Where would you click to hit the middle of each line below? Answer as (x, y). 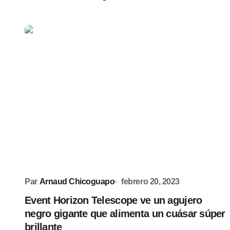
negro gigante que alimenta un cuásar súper (125, 214)
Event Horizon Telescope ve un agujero (113, 200)
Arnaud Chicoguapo (77, 181)
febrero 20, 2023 (150, 181)
